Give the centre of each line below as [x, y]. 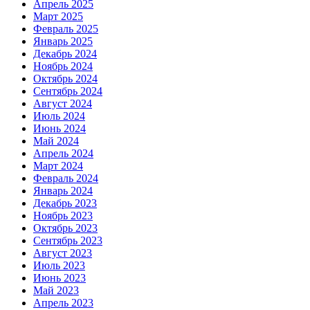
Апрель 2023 [63, 303]
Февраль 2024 [66, 178]
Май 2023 [56, 290]
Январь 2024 [63, 191]
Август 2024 [63, 103]
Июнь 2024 [60, 128]
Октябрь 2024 [65, 79]
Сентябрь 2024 [68, 91]
